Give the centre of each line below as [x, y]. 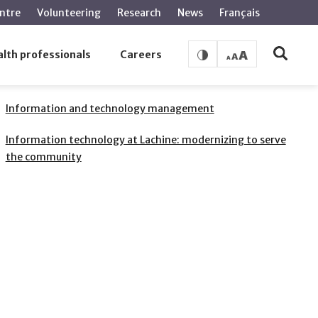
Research [139, 13]
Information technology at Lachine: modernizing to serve [146, 140]
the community [43, 157]
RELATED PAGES [57, 69]
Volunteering [69, 13]
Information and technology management [110, 109]
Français [240, 13]
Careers [141, 55]
